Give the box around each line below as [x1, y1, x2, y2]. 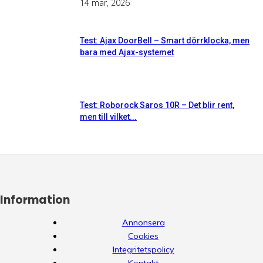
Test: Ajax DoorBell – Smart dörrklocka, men [80, 35, 249, 45]
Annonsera [122, 217, 165, 228]
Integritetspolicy [112, 244, 174, 255]
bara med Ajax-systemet [80, 47, 174, 57]
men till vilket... [80, 112, 137, 122]
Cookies [128, 230, 159, 241]
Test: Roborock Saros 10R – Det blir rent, [80, 100, 234, 110]
